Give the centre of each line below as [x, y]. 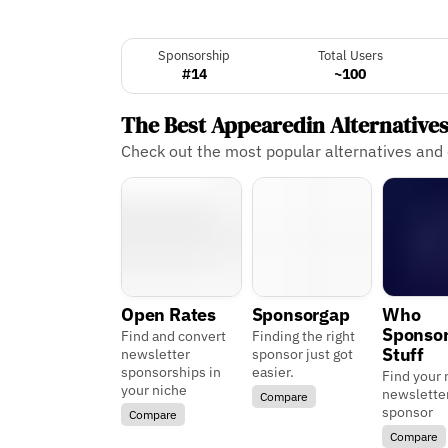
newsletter [155, 354]
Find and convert [173, 336]
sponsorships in [170, 372]
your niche [153, 390]
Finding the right [303, 336]
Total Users [350, 55]
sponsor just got [302, 354]
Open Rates [168, 315]
